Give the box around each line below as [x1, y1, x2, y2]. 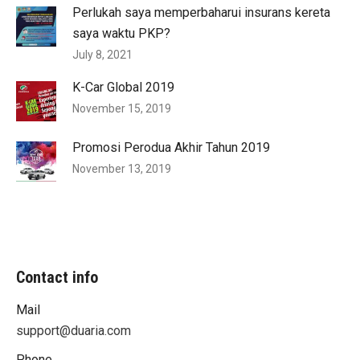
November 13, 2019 [72, 162, 171, 175]
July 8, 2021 [72, 48, 133, 61]
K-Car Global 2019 [72, 80, 174, 95]
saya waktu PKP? [72, 26, 170, 41]
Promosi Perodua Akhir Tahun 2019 [72, 140, 270, 155]
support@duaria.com [16, 323, 131, 338]
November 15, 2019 [72, 102, 171, 115]
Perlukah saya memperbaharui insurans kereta [72, 5, 330, 20]
